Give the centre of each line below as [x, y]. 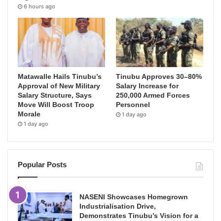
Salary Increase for [147, 86]
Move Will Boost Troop [56, 105]
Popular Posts [42, 165]
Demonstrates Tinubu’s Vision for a [139, 216]
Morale [29, 114]
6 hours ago [39, 7]
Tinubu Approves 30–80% [159, 77]
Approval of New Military [59, 86]
